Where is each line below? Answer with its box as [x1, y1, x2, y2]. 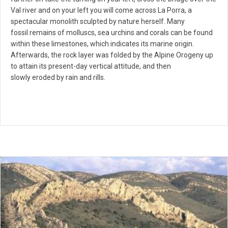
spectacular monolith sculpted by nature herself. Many [11, 17, 185, 26]
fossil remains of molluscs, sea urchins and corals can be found [11, 28, 213, 37]
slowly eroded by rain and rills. [11, 73, 105, 82]
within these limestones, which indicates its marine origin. [11, 40, 194, 48]
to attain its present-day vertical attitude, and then [11, 62, 171, 71]
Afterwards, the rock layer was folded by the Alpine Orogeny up [11, 51, 213, 60]
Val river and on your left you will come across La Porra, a [11, 6, 192, 15]
